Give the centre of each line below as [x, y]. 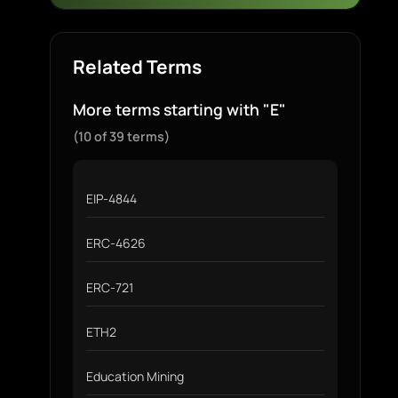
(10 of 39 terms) [121, 136]
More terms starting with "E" [179, 109]
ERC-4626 [116, 243]
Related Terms [137, 67]
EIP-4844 [111, 199]
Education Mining [135, 376]
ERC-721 [110, 287]
